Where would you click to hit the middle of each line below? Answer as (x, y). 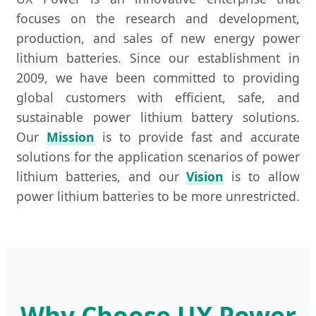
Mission (70, 137)
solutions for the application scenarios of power (158, 157)
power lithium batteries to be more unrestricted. (158, 196)
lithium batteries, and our (102, 177)
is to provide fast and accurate (197, 137)
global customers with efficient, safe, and (158, 98)
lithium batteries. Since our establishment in (158, 58)
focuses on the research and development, (158, 19)
